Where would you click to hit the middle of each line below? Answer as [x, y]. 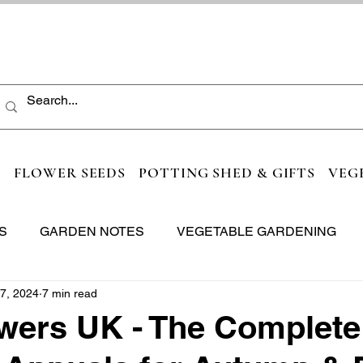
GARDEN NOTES [92, 231]
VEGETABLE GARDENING [256, 231]
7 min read [70, 294]
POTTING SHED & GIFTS [227, 172]
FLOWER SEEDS [70, 172]
